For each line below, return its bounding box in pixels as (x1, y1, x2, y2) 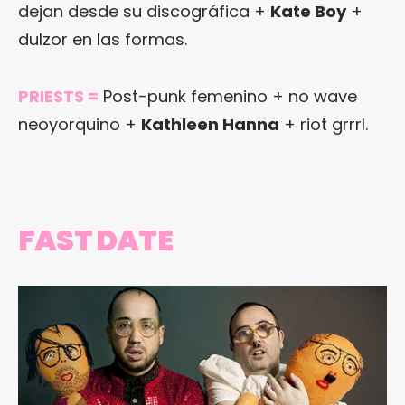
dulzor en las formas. (18, 27, 187, 51)
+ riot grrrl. (279, 112, 368, 136)
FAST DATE (18, 219, 173, 260)
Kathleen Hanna (141, 112, 279, 136)
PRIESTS (18, 84, 84, 108)
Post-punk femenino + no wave (99, 84, 357, 108)
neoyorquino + (18, 112, 141, 136)
